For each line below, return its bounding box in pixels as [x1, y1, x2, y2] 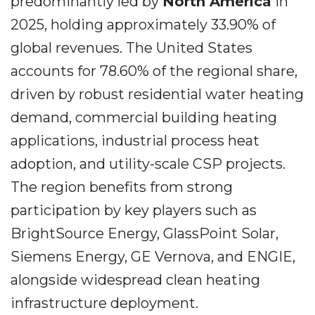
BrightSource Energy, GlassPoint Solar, [11, 225, 278, 242]
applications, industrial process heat [11, 132, 259, 149]
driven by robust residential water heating [11, 86, 304, 103]
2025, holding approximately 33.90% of [11, 16, 276, 33]
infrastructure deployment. [11, 295, 198, 311]
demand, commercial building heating [11, 109, 277, 126]
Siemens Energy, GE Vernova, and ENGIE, [11, 248, 295, 265]
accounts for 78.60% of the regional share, [11, 63, 297, 79]
